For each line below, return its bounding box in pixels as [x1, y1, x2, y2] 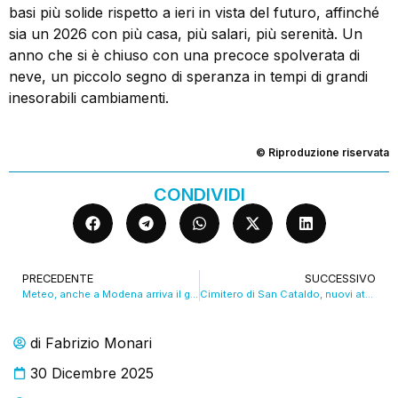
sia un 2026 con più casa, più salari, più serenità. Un [9, 24, 362, 43]
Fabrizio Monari [45, 334, 152, 353]
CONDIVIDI [153, 184, 245, 206]
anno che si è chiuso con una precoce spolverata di [9, 45, 360, 64]
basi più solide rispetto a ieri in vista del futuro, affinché [9, 3, 379, 21]
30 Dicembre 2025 [30, 364, 154, 383]
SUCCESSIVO [305, 272, 376, 286]
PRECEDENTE [22, 272, 93, 286]
